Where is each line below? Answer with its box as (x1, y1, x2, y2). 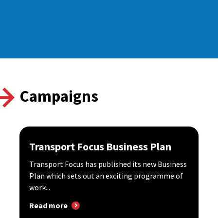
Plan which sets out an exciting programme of (29, 171, 183, 181)
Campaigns (19, 86, 98, 106)
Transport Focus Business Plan (29, 140, 171, 153)
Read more (29, 200, 68, 211)
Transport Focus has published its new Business (29, 159, 187, 169)
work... (29, 182, 50, 192)
